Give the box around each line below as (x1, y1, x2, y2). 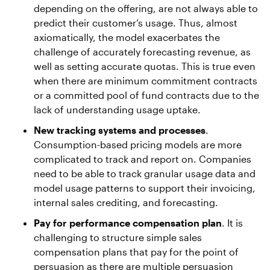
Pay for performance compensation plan (34, 217, 222, 228)
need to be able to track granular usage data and (34, 168, 256, 179)
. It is (222, 217, 243, 228)
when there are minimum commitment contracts (34, 75, 257, 86)
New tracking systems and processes (34, 124, 206, 136)
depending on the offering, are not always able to (34, 2, 258, 14)
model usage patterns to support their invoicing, (34, 182, 256, 193)
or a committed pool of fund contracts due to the (34, 89, 259, 101)
